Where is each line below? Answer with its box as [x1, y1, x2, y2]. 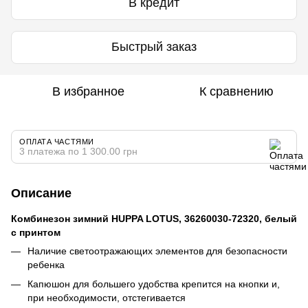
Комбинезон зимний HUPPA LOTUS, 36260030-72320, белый [11, 212, 297, 224]
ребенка [27, 258, 65, 270]
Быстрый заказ [111, 40, 197, 54]
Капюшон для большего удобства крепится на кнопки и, [27, 278, 280, 289]
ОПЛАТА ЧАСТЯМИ [19, 137, 94, 146]
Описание [11, 186, 71, 200]
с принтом [11, 226, 60, 238]
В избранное [52, 84, 124, 98]
